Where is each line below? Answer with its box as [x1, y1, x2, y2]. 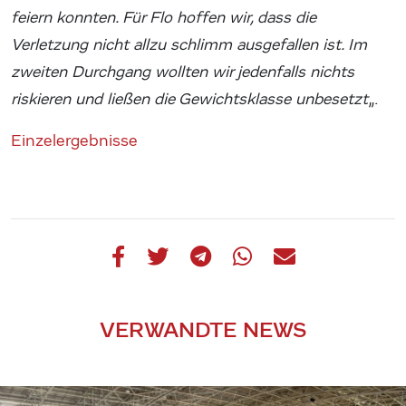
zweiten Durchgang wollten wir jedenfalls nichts [11, 62, 354, 82]
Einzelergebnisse [11, 130, 138, 150]
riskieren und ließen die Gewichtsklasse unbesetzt [11, 89, 368, 109]
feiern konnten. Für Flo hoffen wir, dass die [11, 7, 316, 27]
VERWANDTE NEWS [100, 315, 306, 343]
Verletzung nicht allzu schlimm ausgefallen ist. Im [11, 34, 367, 54]
